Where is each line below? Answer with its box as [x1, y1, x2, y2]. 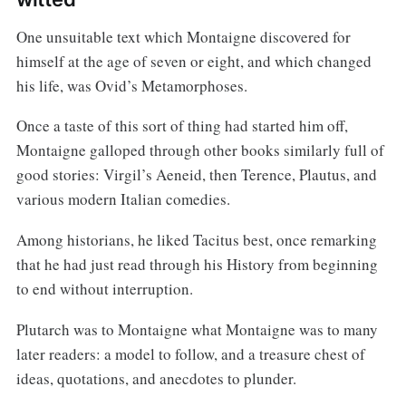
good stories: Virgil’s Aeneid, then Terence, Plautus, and [15, 164, 377, 186]
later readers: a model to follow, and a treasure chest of [15, 343, 365, 365]
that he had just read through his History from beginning [15, 254, 378, 275]
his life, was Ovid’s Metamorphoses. [15, 74, 247, 96]
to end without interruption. [15, 278, 193, 300]
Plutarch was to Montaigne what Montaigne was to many [15, 319, 378, 341]
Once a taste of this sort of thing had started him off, [15, 115, 348, 137]
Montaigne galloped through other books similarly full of [15, 140, 384, 161]
